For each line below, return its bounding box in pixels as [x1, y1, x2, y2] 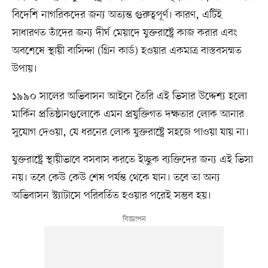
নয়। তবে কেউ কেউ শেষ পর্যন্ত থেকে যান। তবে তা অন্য [11, 170, 220, 185]
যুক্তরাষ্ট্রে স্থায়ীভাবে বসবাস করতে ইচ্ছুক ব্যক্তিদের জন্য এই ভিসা [11, 153, 253, 167]
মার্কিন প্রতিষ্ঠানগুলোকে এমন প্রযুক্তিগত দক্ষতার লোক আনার [11, 107, 244, 122]
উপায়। [11, 62, 37, 77]
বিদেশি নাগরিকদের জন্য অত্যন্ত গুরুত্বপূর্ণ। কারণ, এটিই [11, 8, 222, 23]
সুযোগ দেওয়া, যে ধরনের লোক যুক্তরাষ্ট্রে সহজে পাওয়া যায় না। [11, 125, 249, 140]
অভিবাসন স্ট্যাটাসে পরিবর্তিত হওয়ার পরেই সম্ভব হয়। [11, 188, 211, 203]
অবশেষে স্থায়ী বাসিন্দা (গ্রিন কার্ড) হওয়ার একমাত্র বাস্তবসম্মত [11, 44, 242, 59]
